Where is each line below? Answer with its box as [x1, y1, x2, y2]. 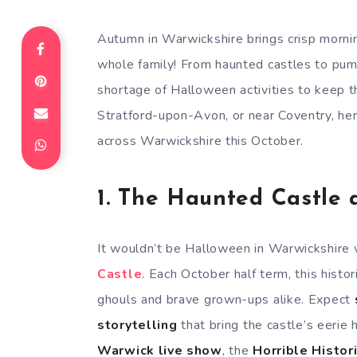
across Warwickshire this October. [97, 131, 304, 150]
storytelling [97, 316, 178, 334]
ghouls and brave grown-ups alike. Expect [97, 290, 355, 308]
